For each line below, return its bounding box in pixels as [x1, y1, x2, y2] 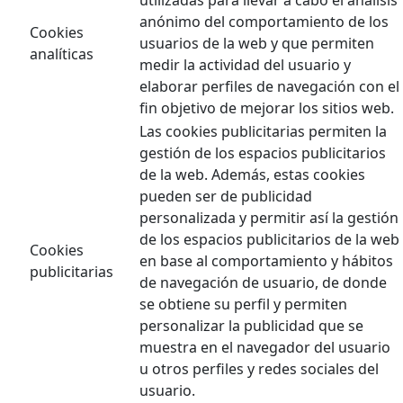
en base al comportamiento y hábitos [139, 250, 393, 271]
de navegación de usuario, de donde [139, 272, 387, 292]
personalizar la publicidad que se [139, 315, 363, 336]
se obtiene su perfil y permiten [139, 293, 347, 314]
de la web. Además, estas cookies [139, 164, 365, 184]
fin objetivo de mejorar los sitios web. [139, 97, 394, 118]
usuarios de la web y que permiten [139, 32, 374, 53]
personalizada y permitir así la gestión [139, 207, 399, 228]
